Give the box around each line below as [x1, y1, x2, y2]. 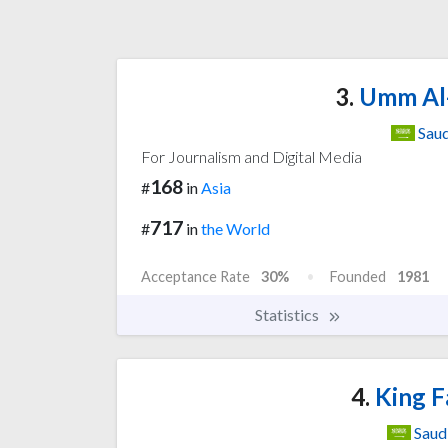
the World [201, 218, 270, 238]
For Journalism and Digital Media [141, 146, 362, 166]
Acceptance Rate [141, 267, 250, 285]
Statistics [255, 304, 322, 324]
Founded [330, 267, 386, 285]
